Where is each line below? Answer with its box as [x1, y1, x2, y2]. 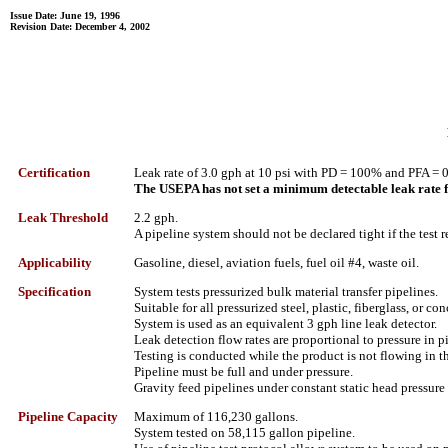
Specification [18, 284, 91, 299]
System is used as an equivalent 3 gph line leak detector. [134, 316, 440, 331]
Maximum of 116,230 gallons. [134, 409, 301, 424]
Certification [18, 165, 90, 180]
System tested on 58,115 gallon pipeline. [134, 425, 358, 440]
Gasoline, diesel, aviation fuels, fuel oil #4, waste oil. [134, 255, 419, 270]
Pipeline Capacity [18, 409, 118, 424]
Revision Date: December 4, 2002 [10, 21, 150, 32]
